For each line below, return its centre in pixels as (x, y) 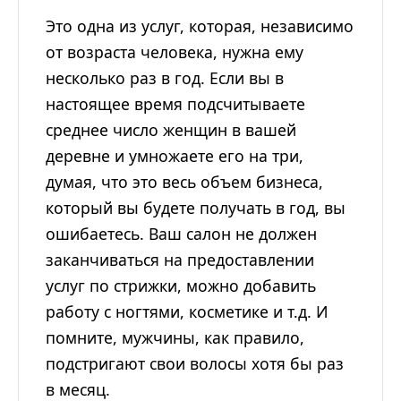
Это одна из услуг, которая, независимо (200, 26)
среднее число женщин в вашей (171, 130)
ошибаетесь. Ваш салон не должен (181, 234)
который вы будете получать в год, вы (196, 208)
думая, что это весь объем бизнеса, (184, 182)
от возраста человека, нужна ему (175, 52)
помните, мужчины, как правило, (175, 338)
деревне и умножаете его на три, (175, 156)
